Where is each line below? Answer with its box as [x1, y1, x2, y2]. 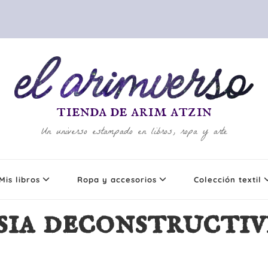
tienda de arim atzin [56, 100, 212, 123]
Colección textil [194, 175, 261, 185]
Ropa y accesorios [77, 175, 157, 185]
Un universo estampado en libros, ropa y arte [41, 123, 227, 142]
